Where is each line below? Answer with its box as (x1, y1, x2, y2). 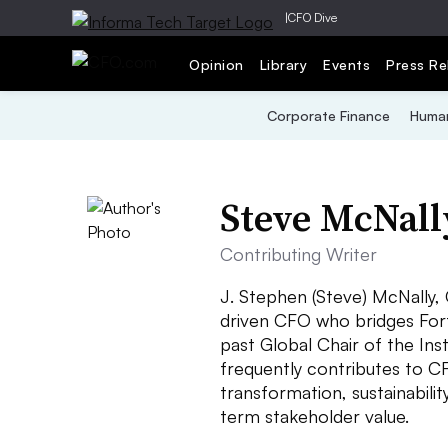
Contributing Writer (220, 243, 378, 265)
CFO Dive (288, 10, 337, 25)
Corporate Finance (266, 107, 390, 124)
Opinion (189, 55, 244, 73)
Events (323, 55, 370, 73)
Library (259, 55, 307, 73)
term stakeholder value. (220, 405, 410, 427)
